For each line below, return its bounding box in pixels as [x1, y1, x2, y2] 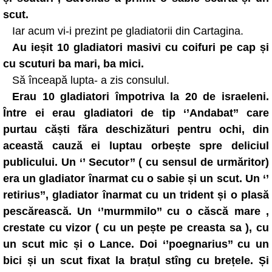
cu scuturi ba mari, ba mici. [3, 58, 144, 70]
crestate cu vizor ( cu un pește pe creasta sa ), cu [3, 222, 269, 234]
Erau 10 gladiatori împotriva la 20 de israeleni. [12, 90, 269, 103]
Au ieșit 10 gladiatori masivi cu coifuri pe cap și [12, 41, 269, 53]
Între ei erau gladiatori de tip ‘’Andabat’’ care [3, 107, 269, 119]
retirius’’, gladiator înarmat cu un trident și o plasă [3, 189, 269, 201]
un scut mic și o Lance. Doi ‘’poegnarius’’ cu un [3, 238, 269, 250]
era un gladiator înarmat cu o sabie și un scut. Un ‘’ [3, 172, 269, 185]
